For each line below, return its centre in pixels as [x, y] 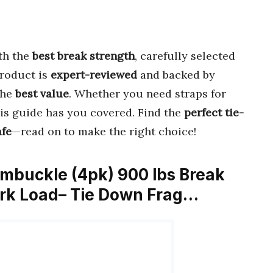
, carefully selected [185, 55]
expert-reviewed [94, 74]
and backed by [176, 74]
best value [42, 93]
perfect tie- [214, 112]
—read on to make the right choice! [104, 131]
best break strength [83, 55]
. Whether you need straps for [147, 93]
